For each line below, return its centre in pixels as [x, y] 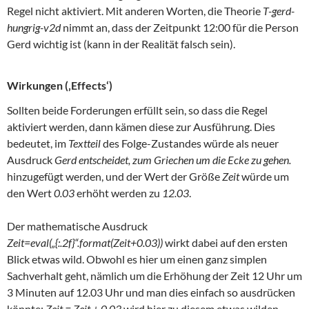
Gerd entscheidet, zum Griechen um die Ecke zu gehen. [173, 160]
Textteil [84, 143]
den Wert [30, 193]
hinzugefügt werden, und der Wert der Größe [114, 177]
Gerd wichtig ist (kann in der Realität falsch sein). [121, 44]
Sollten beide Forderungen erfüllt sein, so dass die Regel [137, 110]
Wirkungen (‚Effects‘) [60, 86]
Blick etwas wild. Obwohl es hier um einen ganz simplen [137, 259]
